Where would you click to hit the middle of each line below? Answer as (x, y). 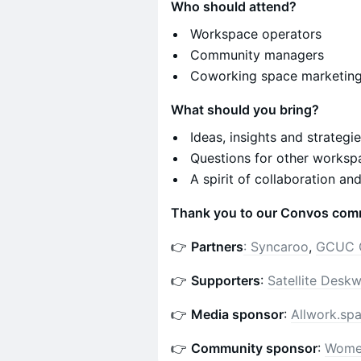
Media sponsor (237, 314)
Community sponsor (254, 348)
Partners (217, 247)
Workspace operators (256, 34)
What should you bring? (245, 110)
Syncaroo (280, 247)
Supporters (226, 280)
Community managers (257, 55)
